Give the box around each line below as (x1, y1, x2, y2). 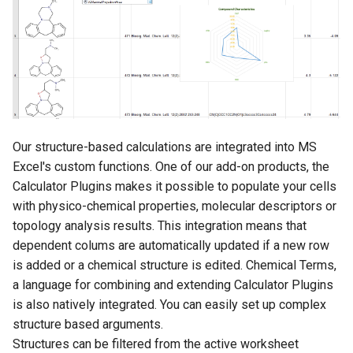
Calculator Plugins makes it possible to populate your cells (13, 179, 336, 195)
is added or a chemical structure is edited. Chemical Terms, (13, 258, 336, 273)
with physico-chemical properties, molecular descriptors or (13, 199, 336, 214)
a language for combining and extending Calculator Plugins (13, 277, 333, 293)
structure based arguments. (13, 317, 163, 333)
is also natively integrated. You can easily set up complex (13, 297, 326, 313)
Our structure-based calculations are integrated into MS (13, 139, 317, 155)
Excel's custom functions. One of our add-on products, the (13, 159, 329, 175)
